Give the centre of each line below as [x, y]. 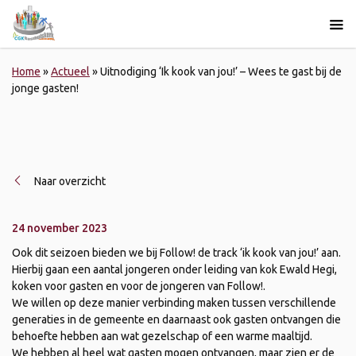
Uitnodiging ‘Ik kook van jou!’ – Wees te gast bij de [221, 72]
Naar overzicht [70, 181]
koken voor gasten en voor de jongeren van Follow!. [139, 286]
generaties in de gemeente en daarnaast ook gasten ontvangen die [176, 319]
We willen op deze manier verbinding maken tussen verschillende [174, 302]
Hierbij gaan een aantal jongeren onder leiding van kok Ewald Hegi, [174, 269]
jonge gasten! [45, 88]
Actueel [70, 72]
